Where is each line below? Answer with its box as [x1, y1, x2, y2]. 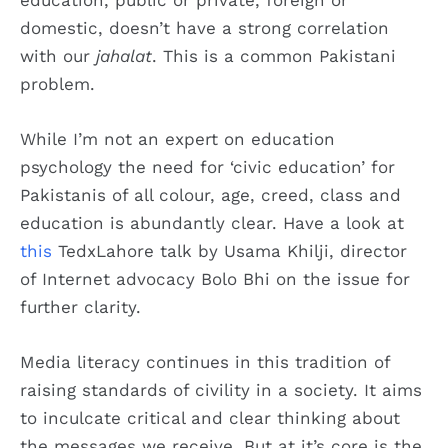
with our [20, 45, 96, 66]
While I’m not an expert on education [20, 128, 335, 149]
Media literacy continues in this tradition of [20, 351, 390, 372]
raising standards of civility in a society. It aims [20, 379, 422, 400]
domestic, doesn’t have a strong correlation [20, 17, 389, 38]
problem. [20, 73, 95, 94]
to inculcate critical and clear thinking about [20, 407, 400, 428]
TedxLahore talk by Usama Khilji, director [52, 240, 407, 261]
